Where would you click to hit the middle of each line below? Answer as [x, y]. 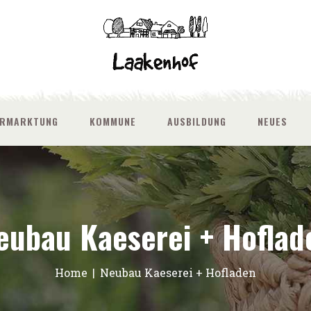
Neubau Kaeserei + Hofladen [178, 272]
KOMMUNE [113, 121]
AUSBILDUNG [197, 121]
